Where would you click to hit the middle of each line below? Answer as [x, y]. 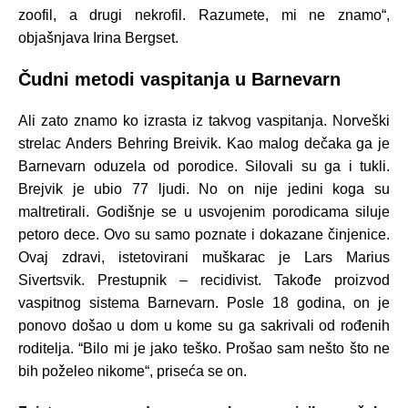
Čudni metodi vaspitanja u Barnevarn [179, 79]
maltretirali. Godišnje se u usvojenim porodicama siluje [204, 211]
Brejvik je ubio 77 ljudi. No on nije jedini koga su [204, 189]
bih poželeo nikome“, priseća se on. [133, 371]
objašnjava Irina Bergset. [98, 37]
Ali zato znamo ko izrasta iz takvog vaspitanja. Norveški [204, 120]
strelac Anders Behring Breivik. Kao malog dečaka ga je [204, 143]
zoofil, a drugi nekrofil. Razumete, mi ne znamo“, [204, 15]
